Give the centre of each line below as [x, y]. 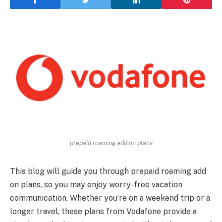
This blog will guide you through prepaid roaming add [108, 171]
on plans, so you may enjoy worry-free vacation [96, 185]
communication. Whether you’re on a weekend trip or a [110, 198]
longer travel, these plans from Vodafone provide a [103, 212]
